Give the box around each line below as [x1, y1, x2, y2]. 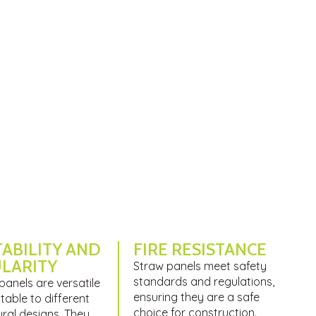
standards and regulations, [133, 274, 275, 289]
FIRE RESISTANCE [133, 239, 267, 260]
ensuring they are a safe [133, 290, 260, 305]
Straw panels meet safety [133, 259, 267, 274]
